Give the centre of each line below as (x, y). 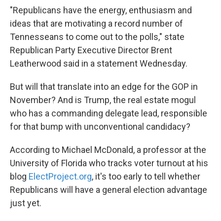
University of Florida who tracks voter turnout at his (109, 163)
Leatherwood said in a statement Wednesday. (99, 64)
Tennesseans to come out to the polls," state (97, 37)
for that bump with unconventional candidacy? (100, 127)
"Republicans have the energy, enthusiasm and (101, 10)
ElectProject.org (60, 177)
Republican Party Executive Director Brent (91, 50)
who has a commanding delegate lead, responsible (109, 113)
